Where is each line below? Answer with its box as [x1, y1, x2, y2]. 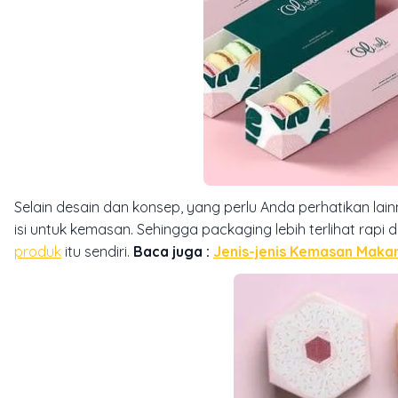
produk [14, 242, 61, 260]
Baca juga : [133, 242, 213, 260]
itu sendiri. [61, 242, 133, 260]
